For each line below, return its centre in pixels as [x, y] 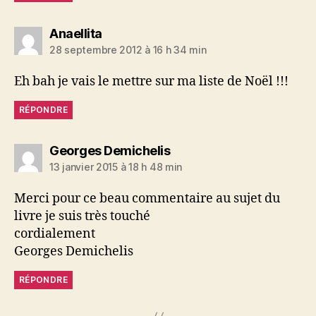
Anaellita [76, 33]
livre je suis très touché [82, 216]
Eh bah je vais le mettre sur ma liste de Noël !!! [151, 81]
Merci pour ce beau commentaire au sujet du [147, 198]
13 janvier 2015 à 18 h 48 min [116, 166]
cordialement [55, 233]
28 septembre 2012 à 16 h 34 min [128, 49]
